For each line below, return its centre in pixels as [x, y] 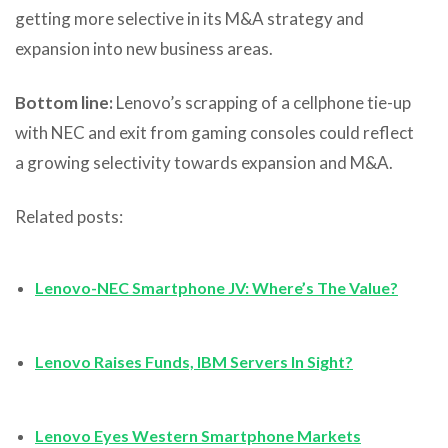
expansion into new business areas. [144, 48]
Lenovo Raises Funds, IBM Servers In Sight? [194, 361]
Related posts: [69, 216]
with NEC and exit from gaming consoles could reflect [214, 132]
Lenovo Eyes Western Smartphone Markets [198, 435]
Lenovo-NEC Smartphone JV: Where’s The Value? [216, 287]
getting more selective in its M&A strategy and [189, 18]
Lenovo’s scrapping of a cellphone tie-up [262, 102]
